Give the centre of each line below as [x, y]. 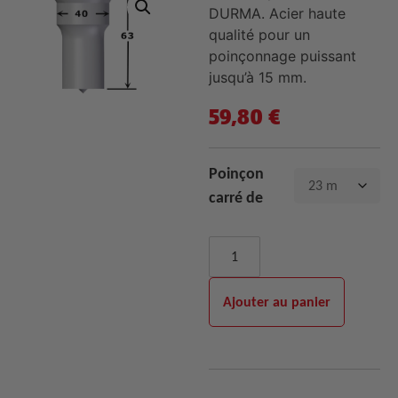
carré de [235, 198]
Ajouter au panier [276, 302]
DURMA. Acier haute [277, 13]
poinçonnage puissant [282, 56]
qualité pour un [259, 35]
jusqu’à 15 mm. [257, 77]
